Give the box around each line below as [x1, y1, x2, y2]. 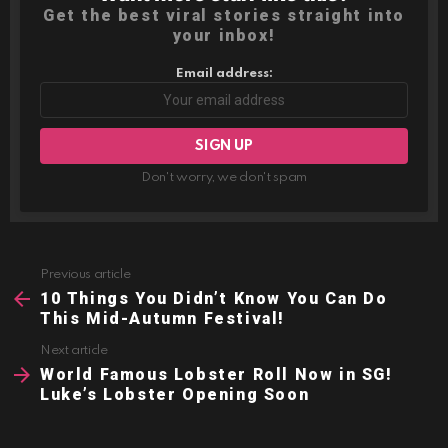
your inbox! [172, 26, 276, 46]
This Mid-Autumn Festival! [40, 309, 286, 329]
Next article [40, 344, 108, 358]
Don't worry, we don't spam [141, 171, 307, 185]
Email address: [175, 67, 273, 81]
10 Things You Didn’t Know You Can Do [40, 289, 388, 309]
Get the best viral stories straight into [42, 6, 405, 26]
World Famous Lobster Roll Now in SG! [40, 365, 393, 385]
